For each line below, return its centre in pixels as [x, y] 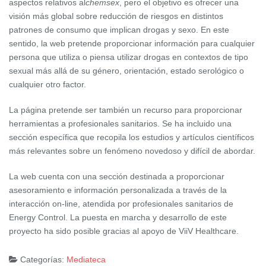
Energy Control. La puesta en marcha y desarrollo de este [118, 217]
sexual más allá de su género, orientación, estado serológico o [126, 70]
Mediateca [86, 259]
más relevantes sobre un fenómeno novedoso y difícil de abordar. [132, 151]
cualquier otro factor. [47, 84]
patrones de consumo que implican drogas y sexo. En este [119, 29]
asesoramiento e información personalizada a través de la [118, 190]
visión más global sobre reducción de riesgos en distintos [116, 16]
